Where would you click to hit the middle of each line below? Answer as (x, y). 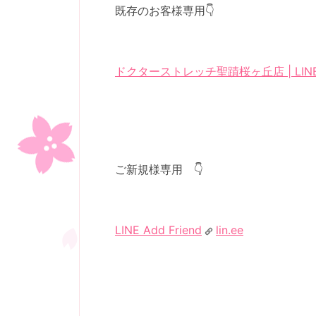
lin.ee (230, 230)
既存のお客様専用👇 (165, 11)
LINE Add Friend (158, 230)
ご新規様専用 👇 (159, 169)
